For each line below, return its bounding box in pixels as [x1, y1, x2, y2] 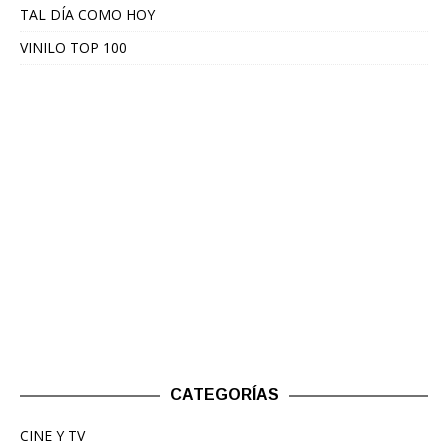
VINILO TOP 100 [20, 38, 127, 58]
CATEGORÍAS [169, 386, 279, 404]
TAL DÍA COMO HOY [20, 5, 155, 25]
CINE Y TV [20, 426, 85, 446]
